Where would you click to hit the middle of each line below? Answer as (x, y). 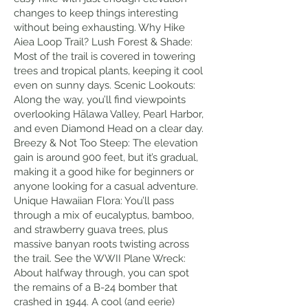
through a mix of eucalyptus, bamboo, (104, 215)
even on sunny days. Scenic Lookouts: (104, 85)
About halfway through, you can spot (101, 273)
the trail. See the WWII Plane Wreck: (100, 258)
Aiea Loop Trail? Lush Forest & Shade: (103, 42)
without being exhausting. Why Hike (99, 27)
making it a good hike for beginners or (104, 172)
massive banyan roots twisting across (101, 244)
